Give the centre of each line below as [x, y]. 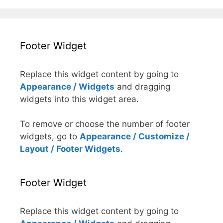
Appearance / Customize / [135, 137]
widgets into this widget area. [79, 99]
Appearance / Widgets [67, 86]
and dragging [142, 86]
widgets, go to [50, 137]
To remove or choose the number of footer [105, 124]
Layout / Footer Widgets [70, 149]
